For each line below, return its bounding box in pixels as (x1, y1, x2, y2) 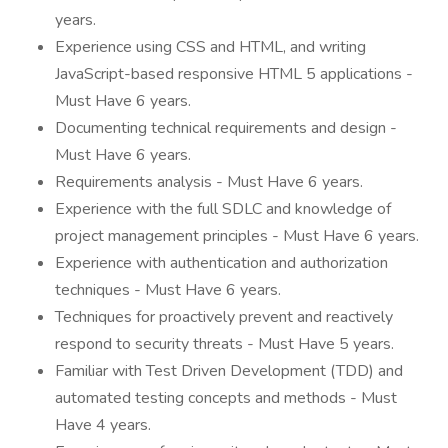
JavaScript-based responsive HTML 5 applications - (55, 63, 413, 85)
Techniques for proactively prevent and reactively (55, 306, 393, 328)
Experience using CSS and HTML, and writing (55, 36, 366, 58)
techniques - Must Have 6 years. (55, 279, 281, 301)
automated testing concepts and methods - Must (55, 387, 397, 409)
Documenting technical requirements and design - (55, 117, 397, 139)
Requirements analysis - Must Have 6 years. (55, 171, 363, 193)
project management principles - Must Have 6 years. (55, 225, 419, 247)
